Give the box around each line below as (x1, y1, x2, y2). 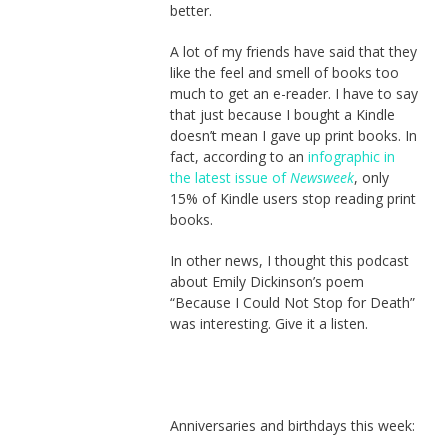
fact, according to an (169, 146, 308, 166)
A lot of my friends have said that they (169, 41, 417, 61)
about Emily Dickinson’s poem (169, 271, 364, 291)
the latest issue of (169, 167, 290, 187)
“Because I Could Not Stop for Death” (169, 292, 415, 312)
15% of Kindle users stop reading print (169, 188, 416, 208)
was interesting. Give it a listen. (169, 313, 368, 333)
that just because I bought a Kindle (169, 104, 395, 124)
